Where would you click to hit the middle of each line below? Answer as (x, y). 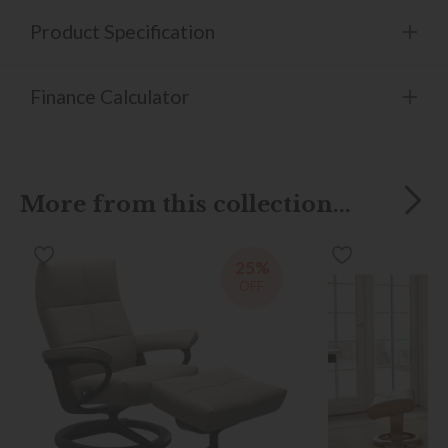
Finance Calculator (110, 96)
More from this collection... (185, 203)
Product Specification (122, 31)
